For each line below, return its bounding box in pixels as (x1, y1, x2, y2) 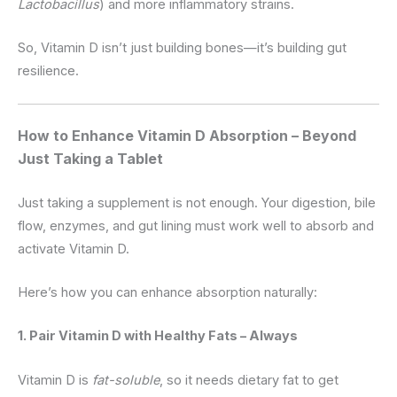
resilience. (18, 63, 79, 80)
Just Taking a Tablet (18, 149, 163, 167)
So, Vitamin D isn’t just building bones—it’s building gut (18, 40, 346, 57)
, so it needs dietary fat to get (160, 371, 339, 388)
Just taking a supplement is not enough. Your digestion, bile (18, 194, 376, 211)
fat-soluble (92, 371, 160, 388)
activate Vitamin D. (18, 240, 129, 257)
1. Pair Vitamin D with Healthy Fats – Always (18, 328, 298, 345)
